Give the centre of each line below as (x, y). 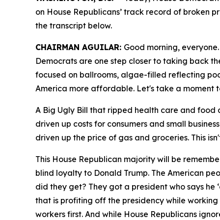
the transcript (62, 25)
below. (100, 25)
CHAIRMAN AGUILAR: (80, 47)
